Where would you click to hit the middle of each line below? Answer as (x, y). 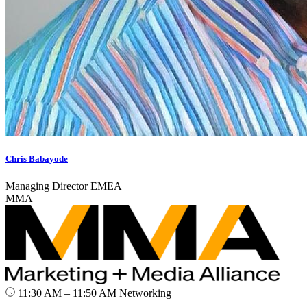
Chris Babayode (37, 159)
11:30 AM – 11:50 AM (67, 293)
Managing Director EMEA (64, 186)
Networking (145, 293)
